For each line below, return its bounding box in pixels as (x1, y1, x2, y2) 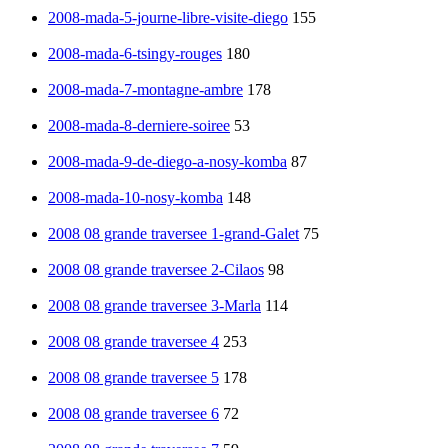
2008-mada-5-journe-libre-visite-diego (48, 8, 288, 26)
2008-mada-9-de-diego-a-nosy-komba (48, 152, 287, 170)
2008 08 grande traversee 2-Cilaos (48, 260, 264, 278)
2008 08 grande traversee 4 (48, 332, 219, 350)
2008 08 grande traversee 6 (48, 404, 219, 422)
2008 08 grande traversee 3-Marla (48, 296, 261, 314)
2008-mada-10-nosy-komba (48, 188, 223, 206)
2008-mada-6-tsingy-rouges (48, 44, 222, 62)
